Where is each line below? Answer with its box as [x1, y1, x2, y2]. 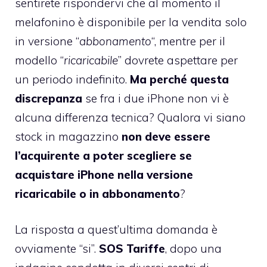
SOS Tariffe [99, 241, 165, 256]
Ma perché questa [130, 72, 229, 86]
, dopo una [165, 241, 222, 256]
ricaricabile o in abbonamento [15, 186, 180, 201]
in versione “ [15, 33, 79, 48]
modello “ [15, 52, 64, 67]
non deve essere [122, 129, 210, 144]
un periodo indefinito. [15, 72, 130, 86]
